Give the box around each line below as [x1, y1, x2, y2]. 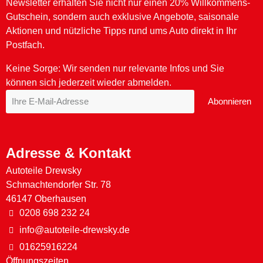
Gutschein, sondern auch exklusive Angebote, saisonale [6, 11, 239, 22]
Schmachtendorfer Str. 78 [6, 179, 111, 190]
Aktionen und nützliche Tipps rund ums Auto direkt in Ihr [6, 25, 237, 36]
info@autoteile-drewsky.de [19, 224, 130, 235]
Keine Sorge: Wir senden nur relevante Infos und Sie [6, 63, 224, 73]
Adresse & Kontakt [6, 144, 131, 161]
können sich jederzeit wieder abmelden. [6, 77, 171, 87]
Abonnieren [208, 96, 251, 107]
